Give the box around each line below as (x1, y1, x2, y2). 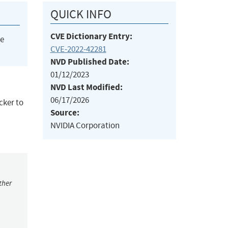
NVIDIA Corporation (50, 120, 120, 131)
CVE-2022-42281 (50, 44, 106, 55)
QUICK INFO (50, 7, 111, 22)
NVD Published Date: (50, 56, 129, 68)
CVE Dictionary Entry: (50, 31, 132, 43)
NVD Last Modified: (50, 81, 123, 94)
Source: (50, 107, 79, 119)
